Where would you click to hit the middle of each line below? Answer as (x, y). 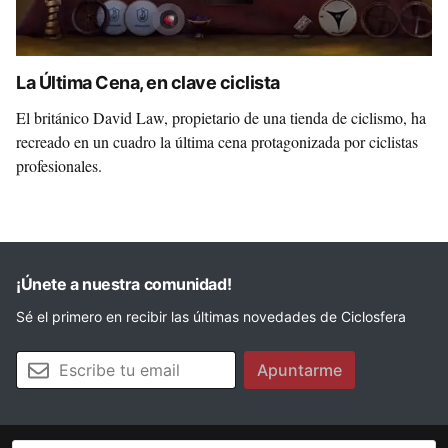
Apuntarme (299, 370)
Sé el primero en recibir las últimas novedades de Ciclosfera (211, 316)
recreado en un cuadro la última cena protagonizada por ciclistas (217, 141)
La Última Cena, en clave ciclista (148, 82)
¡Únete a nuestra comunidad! (124, 284)
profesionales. (59, 165)
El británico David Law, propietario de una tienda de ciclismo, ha (221, 117)
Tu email (42, 360)
